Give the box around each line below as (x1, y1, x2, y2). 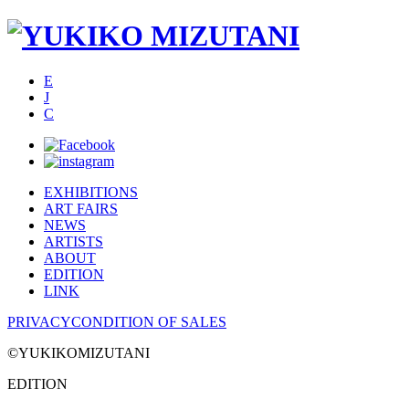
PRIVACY (7, 313, 71, 330)
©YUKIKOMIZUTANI (7, 344, 150, 361)
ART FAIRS (44, 200, 118, 216)
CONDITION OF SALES (71, 313, 226, 330)
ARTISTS (44, 233, 103, 249)
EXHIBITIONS (44, 184, 138, 200)
